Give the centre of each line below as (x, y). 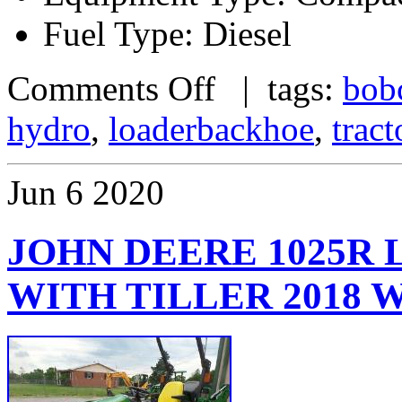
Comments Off (111, 88)
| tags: (279, 88)
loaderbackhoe (211, 128)
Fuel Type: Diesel (167, 33)
